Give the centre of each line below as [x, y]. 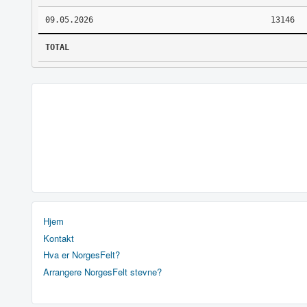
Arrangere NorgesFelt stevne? [102, 271]
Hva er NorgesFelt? [82, 255]
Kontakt [59, 238]
